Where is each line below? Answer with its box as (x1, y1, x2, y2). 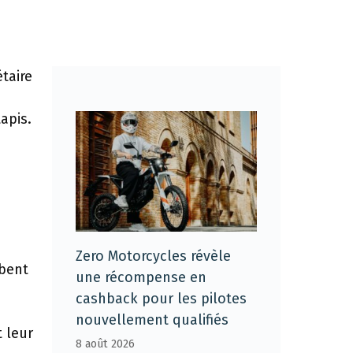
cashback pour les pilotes (76, 290, 247, 308)
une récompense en (76, 269, 206, 287)
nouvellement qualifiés (76, 311, 229, 329)
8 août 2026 (76, 337, 135, 351)
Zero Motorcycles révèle (76, 247, 231, 266)
